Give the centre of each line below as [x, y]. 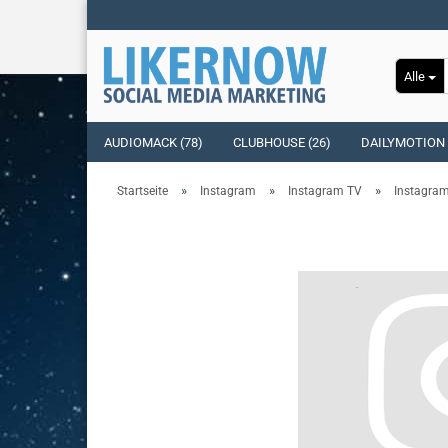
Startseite [142, 191]
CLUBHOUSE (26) [282, 142]
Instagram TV [325, 191]
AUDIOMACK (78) [153, 142]
